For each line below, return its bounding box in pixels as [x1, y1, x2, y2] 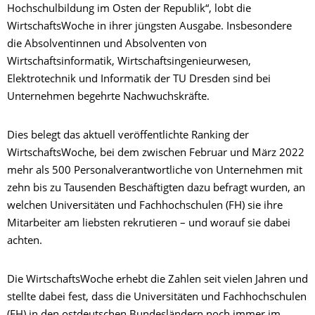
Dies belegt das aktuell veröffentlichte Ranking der [7, 131, 249, 142]
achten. [7, 236, 42, 247]
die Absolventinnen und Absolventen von [7, 39, 207, 51]
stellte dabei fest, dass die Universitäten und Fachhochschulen [7, 292, 307, 304]
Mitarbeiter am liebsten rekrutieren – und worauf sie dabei [7, 219, 290, 230]
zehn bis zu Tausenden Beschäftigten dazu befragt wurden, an [7, 184, 305, 195]
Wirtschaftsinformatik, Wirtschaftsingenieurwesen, [7, 57, 251, 68]
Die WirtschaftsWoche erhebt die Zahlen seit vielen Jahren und [7, 275, 308, 286]
